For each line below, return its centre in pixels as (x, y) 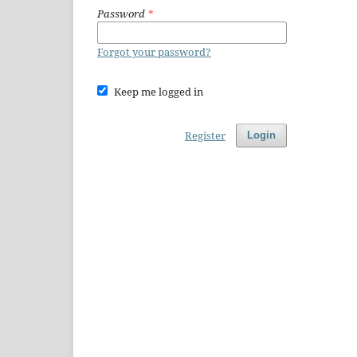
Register (205, 135)
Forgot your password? (154, 51)
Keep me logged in (158, 91)
